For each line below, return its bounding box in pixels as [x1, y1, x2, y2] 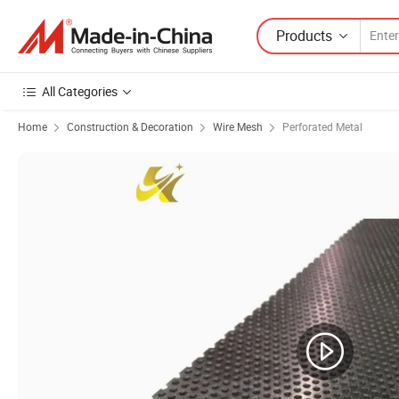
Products [276, 25, 332, 45]
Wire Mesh [213, 119, 263, 134]
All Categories [42, 83, 118, 100]
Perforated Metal [282, 119, 362, 134]
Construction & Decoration [67, 119, 193, 134]
